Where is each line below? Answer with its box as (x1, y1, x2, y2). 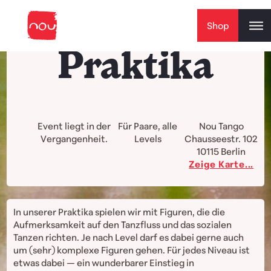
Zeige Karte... (189, 158, 254, 170)
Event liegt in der (37, 120, 111, 132)
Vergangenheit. (40, 132, 108, 145)
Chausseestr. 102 (184, 132, 258, 145)
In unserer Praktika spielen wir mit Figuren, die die (13, 206, 225, 218)
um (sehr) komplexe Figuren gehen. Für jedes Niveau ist (13, 244, 250, 256)
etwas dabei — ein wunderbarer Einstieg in (13, 257, 194, 269)
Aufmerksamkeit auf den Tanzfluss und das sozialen (13, 219, 232, 231)
